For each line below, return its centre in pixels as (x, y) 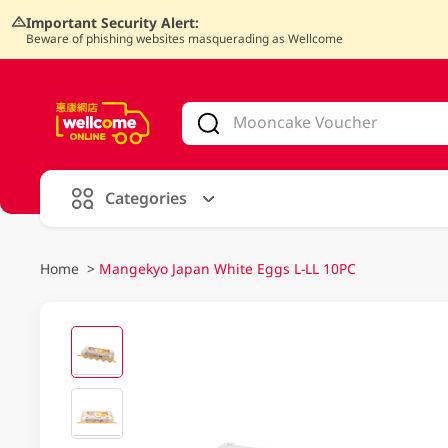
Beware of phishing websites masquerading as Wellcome (184, 37)
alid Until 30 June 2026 (168, 87)
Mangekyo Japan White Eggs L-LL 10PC (227, 268)
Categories (145, 197)
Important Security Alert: (112, 22)
